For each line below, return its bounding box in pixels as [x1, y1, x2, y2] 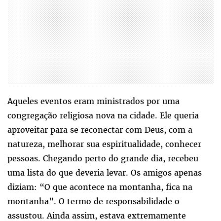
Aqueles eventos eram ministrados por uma [7, 96, 180, 107]
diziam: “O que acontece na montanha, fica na [7, 182, 192, 193]
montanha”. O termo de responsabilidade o [7, 196, 180, 207]
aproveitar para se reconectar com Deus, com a [7, 124, 192, 136]
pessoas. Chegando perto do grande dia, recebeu [7, 153, 198, 164]
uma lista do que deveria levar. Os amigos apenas [7, 167, 202, 179]
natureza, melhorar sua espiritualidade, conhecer [7, 139, 201, 150]
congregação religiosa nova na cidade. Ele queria [7, 110, 199, 121]
